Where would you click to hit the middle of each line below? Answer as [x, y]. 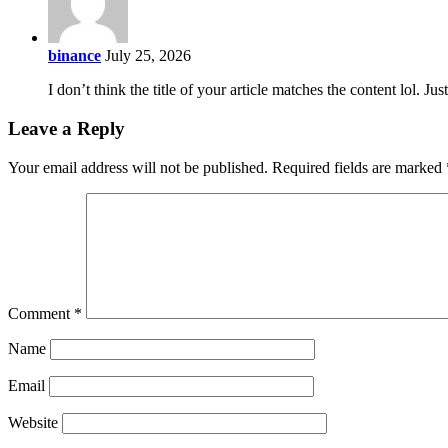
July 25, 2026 [148, 56]
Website [33, 422]
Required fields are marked [359, 167]
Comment [41, 313]
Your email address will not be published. [138, 167]
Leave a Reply [66, 129]
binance [74, 56]
